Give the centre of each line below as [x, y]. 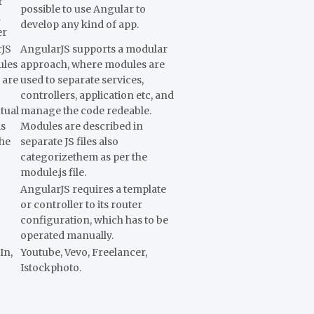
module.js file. [53, 172]
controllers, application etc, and [97, 95]
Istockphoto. [51, 267]
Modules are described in [82, 126]
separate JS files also [69, 141]
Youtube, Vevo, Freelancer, [84, 252]
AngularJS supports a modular [94, 49]
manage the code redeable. [86, 110]
